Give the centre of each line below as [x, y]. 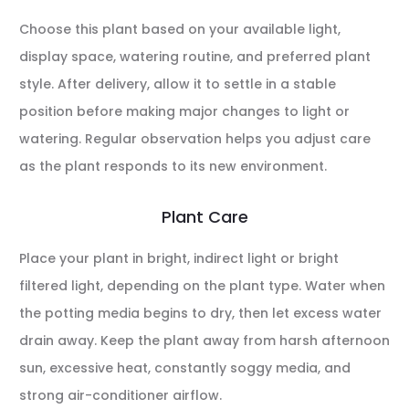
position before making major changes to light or [184, 111]
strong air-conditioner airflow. [121, 395]
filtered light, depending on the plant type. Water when [202, 286]
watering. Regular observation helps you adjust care [195, 139]
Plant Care [204, 217]
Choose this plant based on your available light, [180, 29]
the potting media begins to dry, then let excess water [200, 313]
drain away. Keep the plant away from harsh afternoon [204, 341]
